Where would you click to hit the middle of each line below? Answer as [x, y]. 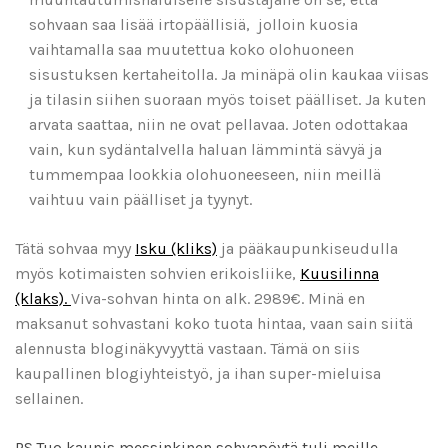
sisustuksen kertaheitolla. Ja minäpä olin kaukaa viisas [229, 75]
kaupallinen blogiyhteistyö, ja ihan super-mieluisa [198, 374]
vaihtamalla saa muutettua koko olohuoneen [191, 50]
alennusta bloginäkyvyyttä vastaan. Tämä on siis [187, 349]
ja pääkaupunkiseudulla [307, 249]
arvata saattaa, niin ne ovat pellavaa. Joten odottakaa [218, 125]
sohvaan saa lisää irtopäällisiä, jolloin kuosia [193, 25]
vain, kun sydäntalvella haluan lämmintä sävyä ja [205, 150]
